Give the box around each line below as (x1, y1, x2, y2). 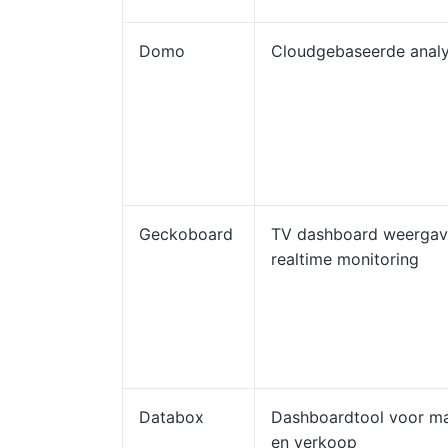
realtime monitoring (271, 249, 419, 269)
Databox (139, 407, 204, 427)
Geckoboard (139, 224, 233, 244)
